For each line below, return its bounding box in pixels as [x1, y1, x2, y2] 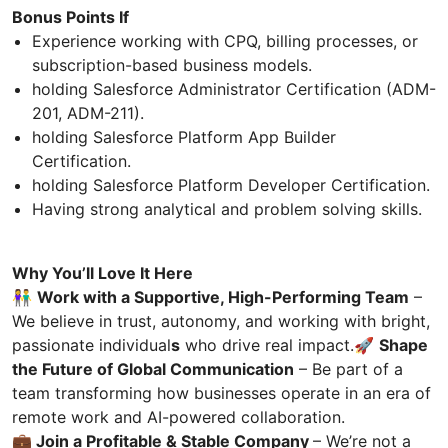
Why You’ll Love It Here [12, 262, 193, 283]
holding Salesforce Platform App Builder [32, 126, 336, 147]
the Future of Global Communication [12, 358, 294, 379]
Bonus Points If [12, 6, 129, 27]
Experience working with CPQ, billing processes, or [32, 30, 418, 51]
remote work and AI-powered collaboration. [12, 406, 345, 427]
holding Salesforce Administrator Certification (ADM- [32, 78, 436, 99]
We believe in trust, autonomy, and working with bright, [12, 310, 430, 331]
